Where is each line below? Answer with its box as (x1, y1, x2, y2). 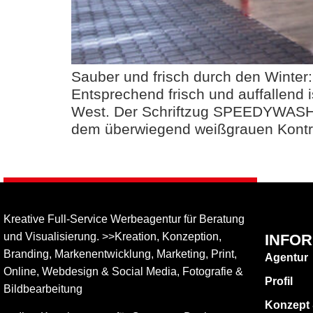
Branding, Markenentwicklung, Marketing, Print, (3, 248, 238, 261)
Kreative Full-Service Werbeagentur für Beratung (3, 213, 245, 226)
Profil (265, 275, 293, 287)
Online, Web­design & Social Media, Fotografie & (3, 265, 244, 278)
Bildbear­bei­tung (3, 283, 83, 296)
